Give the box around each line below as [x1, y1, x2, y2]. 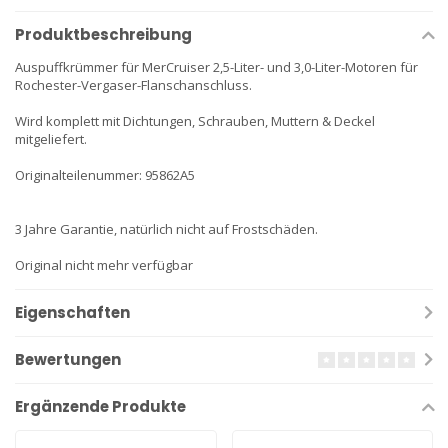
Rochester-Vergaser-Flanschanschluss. [15, 76, 252, 94]
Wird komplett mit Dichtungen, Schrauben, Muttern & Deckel [15, 112, 375, 130]
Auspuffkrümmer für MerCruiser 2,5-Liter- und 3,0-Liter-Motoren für [15, 58, 418, 76]
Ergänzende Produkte [15, 396, 186, 417]
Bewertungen [15, 349, 121, 370]
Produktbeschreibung [15, 24, 192, 45]
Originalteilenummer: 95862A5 [15, 166, 195, 184]
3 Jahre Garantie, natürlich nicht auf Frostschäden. [15, 220, 318, 238]
